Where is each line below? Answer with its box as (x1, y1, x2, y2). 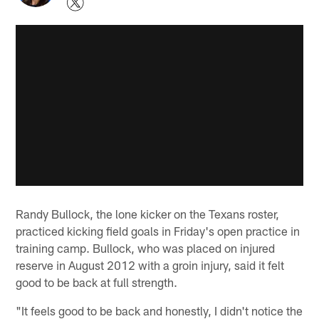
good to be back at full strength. (16, 274, 178, 289)
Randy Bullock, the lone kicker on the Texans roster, (16, 206, 280, 221)
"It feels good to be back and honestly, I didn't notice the (16, 303, 303, 318)
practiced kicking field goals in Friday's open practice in (16, 223, 300, 238)
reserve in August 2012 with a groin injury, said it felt (16, 257, 285, 272)
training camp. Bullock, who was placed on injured (16, 240, 276, 255)
